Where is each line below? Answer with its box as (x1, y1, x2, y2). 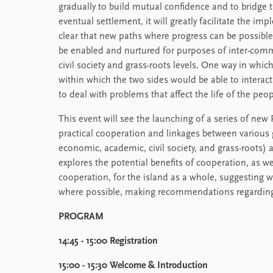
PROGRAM (58, 212, 104, 222)
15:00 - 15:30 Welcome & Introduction (58, 261, 208, 271)
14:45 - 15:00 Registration (58, 236, 158, 246)
